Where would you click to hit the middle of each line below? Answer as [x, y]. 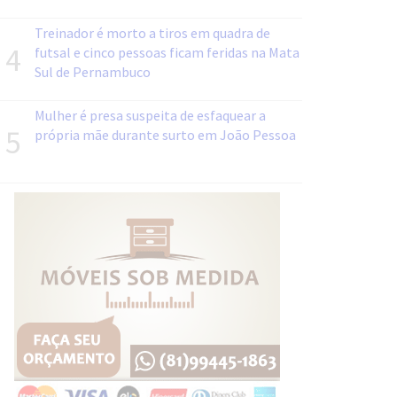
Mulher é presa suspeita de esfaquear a [150, 116]
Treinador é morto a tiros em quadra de [152, 33]
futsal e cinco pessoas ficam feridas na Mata [167, 53]
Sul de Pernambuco [93, 72]
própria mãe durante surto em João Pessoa [165, 135]
